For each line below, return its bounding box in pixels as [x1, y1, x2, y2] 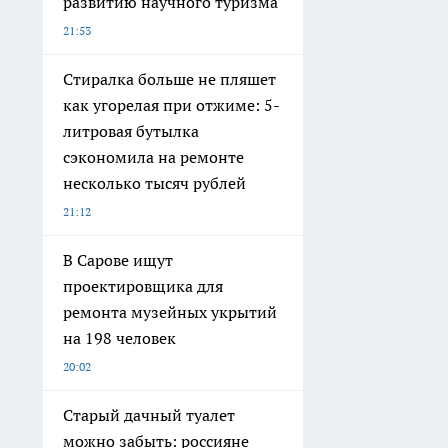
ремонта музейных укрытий [63, 302, 277, 322]
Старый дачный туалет [63, 405, 235, 425]
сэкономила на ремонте [63, 147, 244, 167]
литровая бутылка [63, 121, 199, 141]
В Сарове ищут [63, 250, 173, 270]
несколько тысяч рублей [63, 173, 246, 193]
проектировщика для [63, 276, 223, 296]
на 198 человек [63, 328, 176, 348]
